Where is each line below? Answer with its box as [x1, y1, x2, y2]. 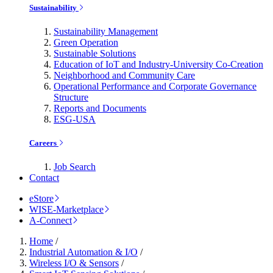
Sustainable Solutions [54, 48, 136, 58]
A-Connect [29, 215, 72, 226]
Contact [29, 172, 59, 183]
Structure [54, 91, 88, 102]
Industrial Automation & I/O [29, 247, 138, 258]
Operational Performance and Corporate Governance [54, 80, 257, 91]
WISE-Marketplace [29, 204, 104, 215]
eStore [29, 193, 54, 204]
